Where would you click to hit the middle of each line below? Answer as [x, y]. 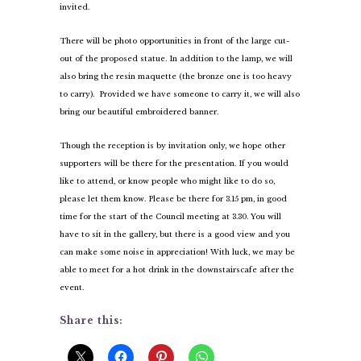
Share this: [91, 320]
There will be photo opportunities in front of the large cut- [174, 40]
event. [72, 287]
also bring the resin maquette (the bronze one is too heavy [176, 76]
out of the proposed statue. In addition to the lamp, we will [176, 58]
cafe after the [267, 269]
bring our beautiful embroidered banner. [139, 111]
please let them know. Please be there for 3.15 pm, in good [173, 198]
